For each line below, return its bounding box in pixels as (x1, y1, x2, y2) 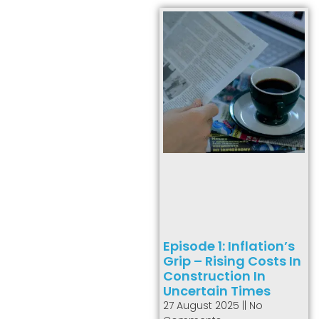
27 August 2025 (163, 298, 242, 313)
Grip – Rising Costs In (163, 251, 301, 270)
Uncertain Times (163, 281, 271, 300)
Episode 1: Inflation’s (163, 236, 295, 255)
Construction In (163, 266, 266, 285)
